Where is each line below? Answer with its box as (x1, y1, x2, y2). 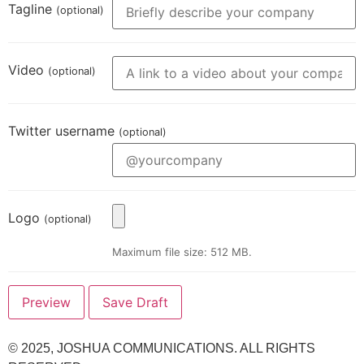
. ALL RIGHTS (234, 341, 315, 356)
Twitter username (8, 123, 119, 140)
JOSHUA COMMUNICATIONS (57, 341, 234, 356)
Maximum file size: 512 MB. (112, 245, 253, 258)
